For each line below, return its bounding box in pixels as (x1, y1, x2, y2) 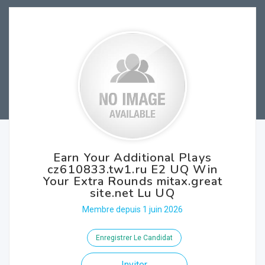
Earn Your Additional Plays (53, 150, 212, 166)
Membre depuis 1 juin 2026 (82, 205, 183, 214)
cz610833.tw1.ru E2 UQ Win (47, 161, 218, 177)
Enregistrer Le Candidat (95, 234, 173, 242)
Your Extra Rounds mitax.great (43, 173, 222, 189)
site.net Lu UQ (90, 185, 175, 201)
